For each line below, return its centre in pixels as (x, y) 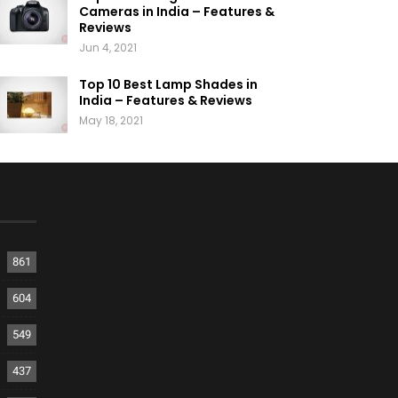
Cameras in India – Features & (176, 12)
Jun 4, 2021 (107, 48)
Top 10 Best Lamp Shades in (168, 85)
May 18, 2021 (111, 121)
